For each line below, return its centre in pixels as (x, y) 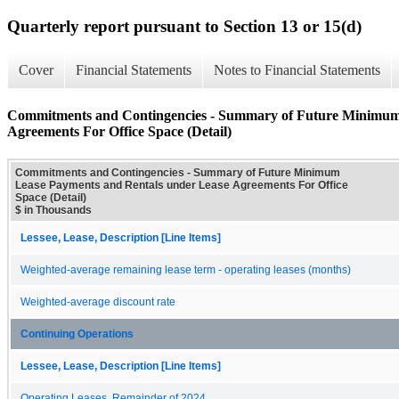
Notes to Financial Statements (297, 70)
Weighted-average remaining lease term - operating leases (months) (186, 269)
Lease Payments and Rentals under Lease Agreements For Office (182, 185)
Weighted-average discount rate (98, 301)
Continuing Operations (77, 334)
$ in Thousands (53, 210)
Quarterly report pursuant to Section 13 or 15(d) (184, 26)
